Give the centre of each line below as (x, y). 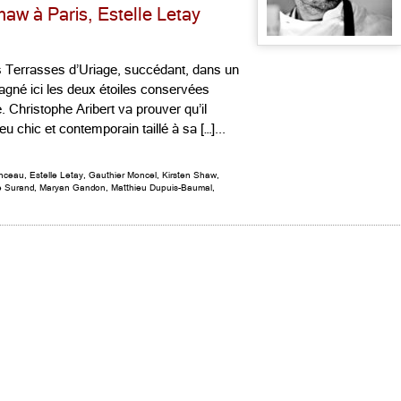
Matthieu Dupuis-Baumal (162, 188)
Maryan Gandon (73, 188)
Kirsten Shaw (189, 175)
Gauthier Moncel (123, 175)
